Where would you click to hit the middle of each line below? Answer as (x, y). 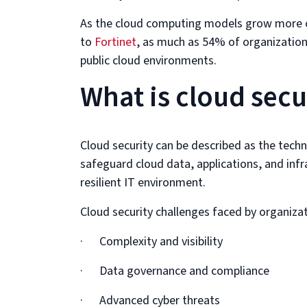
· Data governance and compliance (175, 271)
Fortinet (115, 42)
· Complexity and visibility (151, 242)
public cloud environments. (148, 61)
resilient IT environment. (143, 183)
